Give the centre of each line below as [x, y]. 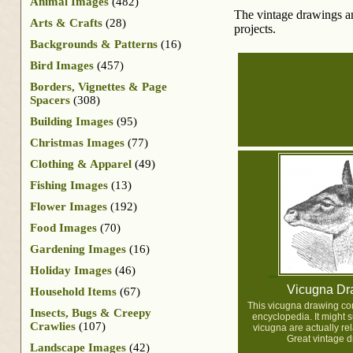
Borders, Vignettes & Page [98, 86]
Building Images [72, 121]
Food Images [63, 227]
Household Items [73, 291]
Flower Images [69, 206]
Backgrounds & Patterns [94, 44]
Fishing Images [69, 185]
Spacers [50, 100]
